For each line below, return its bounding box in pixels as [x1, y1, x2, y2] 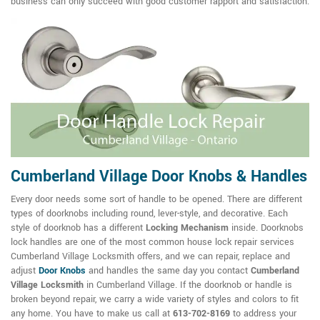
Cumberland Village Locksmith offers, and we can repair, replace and [11, 250, 290, 264]
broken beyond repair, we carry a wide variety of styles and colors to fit [11, 293, 299, 306]
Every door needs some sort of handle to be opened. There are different [11, 193, 302, 206]
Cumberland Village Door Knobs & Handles [11, 165, 307, 189]
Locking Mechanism [146, 221, 229, 235]
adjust [11, 264, 39, 278]
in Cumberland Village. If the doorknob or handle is [84, 279, 292, 292]
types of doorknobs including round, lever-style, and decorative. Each [11, 207, 288, 221]
